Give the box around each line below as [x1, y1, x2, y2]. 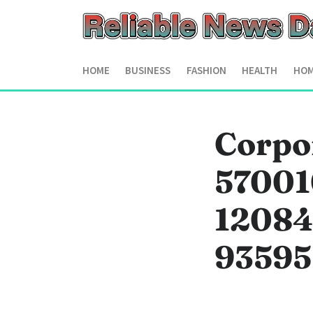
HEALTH [242, 63, 278, 77]
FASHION [186, 63, 226, 77]
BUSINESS [125, 63, 171, 77]
